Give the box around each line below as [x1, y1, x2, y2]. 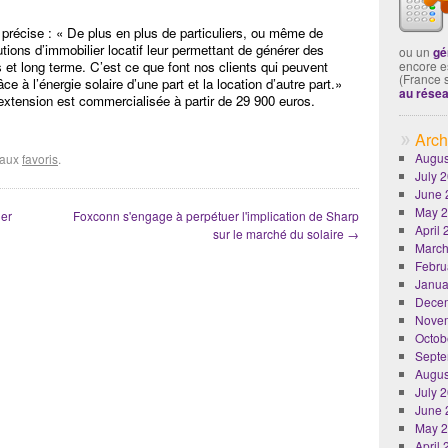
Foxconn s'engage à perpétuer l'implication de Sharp [73, 207, 359, 224]
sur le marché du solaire [213, 225, 347, 242]
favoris [22, 150, 58, 167]
